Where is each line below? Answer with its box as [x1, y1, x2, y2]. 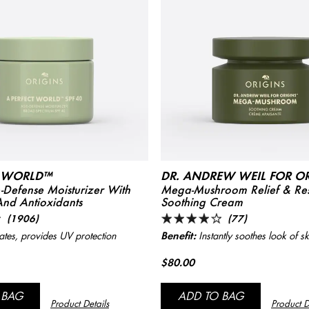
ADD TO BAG [178, 288, 243, 303]
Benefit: [161, 228, 196, 242]
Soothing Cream [161, 195, 243, 209]
